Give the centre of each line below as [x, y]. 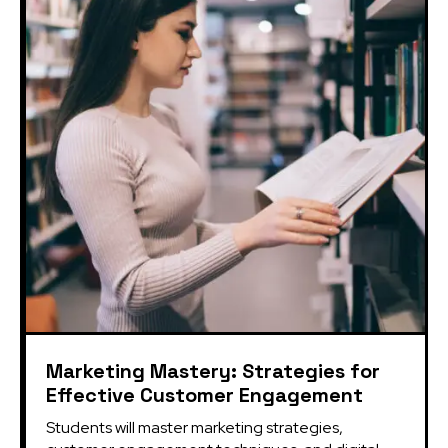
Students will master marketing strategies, [194, 427]
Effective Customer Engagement [204, 394]
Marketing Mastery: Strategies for [213, 370]
